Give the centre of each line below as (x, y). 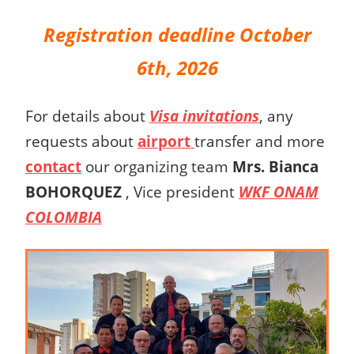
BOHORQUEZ (73, 192)
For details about (87, 116)
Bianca (294, 167)
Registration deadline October (177, 35)
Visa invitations (204, 116)
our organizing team (157, 167)
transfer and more (260, 141)
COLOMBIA (64, 217)
